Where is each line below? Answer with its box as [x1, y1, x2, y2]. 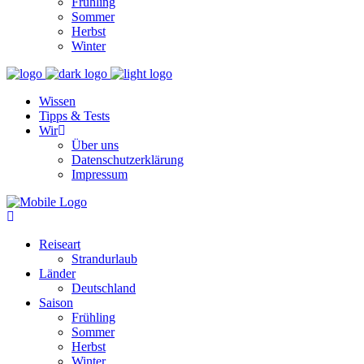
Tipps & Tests [39, 109, 110, 123]
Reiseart [39, 237, 80, 251]
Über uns [71, 138, 119, 152]
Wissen [39, 94, 76, 108]
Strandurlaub [71, 252, 137, 266]
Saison [39, 296, 73, 310]
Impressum [71, 167, 128, 181]
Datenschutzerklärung [71, 153, 184, 167]
